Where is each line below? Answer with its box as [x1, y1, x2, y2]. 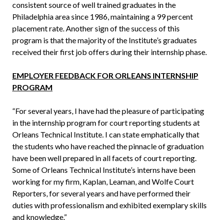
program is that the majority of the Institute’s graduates [12, 35, 197, 45]
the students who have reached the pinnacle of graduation [12, 141, 204, 151]
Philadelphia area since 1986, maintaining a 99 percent [12, 12, 193, 22]
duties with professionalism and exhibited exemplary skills [12, 200, 207, 210]
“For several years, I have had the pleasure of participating [12, 106, 204, 116]
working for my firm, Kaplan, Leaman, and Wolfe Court [12, 177, 194, 187]
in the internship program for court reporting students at [12, 118, 200, 128]
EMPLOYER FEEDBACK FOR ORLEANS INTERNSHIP [12, 71, 198, 81]
